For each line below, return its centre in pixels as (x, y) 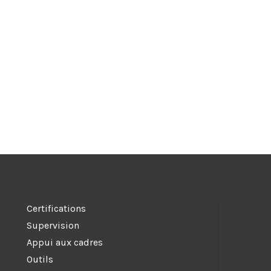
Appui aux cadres (65, 242)
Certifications (57, 208)
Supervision (53, 225)
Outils (40, 259)
